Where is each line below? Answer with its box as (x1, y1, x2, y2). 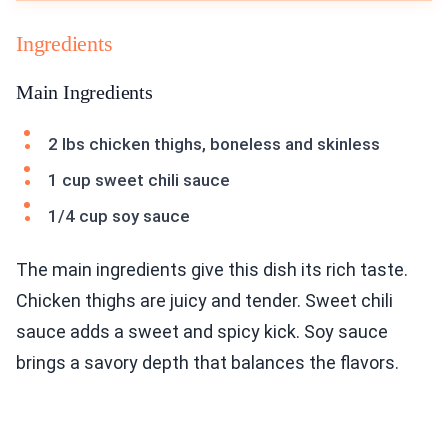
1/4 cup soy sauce (48, 206, 190, 227)
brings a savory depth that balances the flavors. (16, 352, 399, 374)
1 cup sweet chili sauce (48, 170, 230, 191)
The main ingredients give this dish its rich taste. (16, 259, 408, 281)
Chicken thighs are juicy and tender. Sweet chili (16, 290, 393, 312)
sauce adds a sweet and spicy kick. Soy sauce (16, 321, 388, 343)
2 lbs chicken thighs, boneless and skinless (48, 134, 380, 155)
